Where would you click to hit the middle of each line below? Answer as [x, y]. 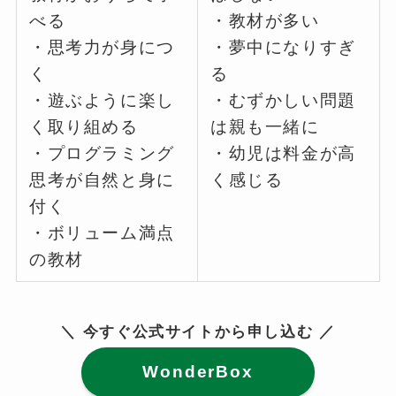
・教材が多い [265, 20]
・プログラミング [102, 153]
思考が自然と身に [102, 179]
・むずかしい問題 [283, 100]
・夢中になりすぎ [283, 47]
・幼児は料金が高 [283, 153]
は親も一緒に [265, 126]
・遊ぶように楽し [102, 100]
